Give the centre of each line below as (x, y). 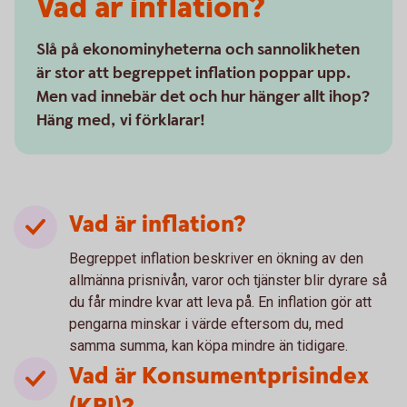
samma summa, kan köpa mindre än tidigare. (208, 346)
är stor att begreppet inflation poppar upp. (194, 73)
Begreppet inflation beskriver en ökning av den (216, 258)
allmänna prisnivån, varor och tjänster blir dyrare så (228, 280)
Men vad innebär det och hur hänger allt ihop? (203, 97)
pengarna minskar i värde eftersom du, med (206, 324)
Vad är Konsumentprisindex (219, 377)
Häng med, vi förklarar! (121, 120)
